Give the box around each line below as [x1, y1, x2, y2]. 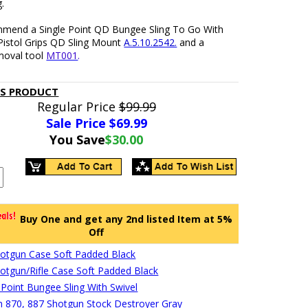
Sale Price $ [45, 115, 116, 131]
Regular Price [36, 98, 119, 115]
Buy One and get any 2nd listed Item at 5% [20, 212, 233, 225]
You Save [49, 131, 106, 148]
